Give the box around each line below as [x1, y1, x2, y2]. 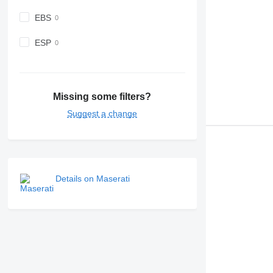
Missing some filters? [53, 91, 152, 102]
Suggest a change [67, 108, 138, 118]
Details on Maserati [55, 173, 130, 183]
